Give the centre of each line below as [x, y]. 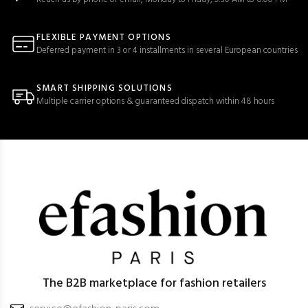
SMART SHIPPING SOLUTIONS [104, 88]
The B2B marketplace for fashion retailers [154, 284]
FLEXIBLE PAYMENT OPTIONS [104, 37]
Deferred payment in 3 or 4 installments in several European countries [167, 51]
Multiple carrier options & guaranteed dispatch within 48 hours [155, 101]
